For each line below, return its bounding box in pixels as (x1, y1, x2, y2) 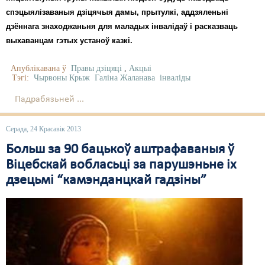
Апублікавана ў (11, 63, 66, 73)
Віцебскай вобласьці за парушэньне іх (6, 157, 236, 172)
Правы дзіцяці (71, 63, 122, 73)
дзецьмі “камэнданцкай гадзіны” (6, 173, 206, 188)
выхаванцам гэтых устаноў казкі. (6, 35, 132, 45)
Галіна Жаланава (95, 73, 155, 82)
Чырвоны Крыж (34, 73, 90, 82)
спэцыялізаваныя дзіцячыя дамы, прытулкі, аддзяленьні (6, 7, 228, 17)
